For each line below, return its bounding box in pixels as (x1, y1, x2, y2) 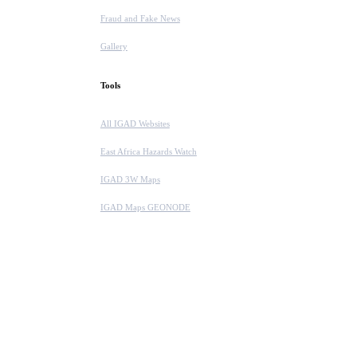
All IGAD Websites (100, 119, 170, 129)
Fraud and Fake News (100, 14, 180, 24)
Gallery (100, 41, 127, 52)
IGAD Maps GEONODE (100, 202, 190, 213)
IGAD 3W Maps (100, 175, 160, 185)
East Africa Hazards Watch (100, 147, 197, 157)
